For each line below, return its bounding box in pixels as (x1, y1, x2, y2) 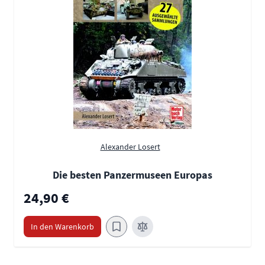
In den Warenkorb (31, 221, 94, 232)
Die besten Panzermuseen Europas (53, 168, 212, 182)
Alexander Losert (100, 141, 160, 153)
